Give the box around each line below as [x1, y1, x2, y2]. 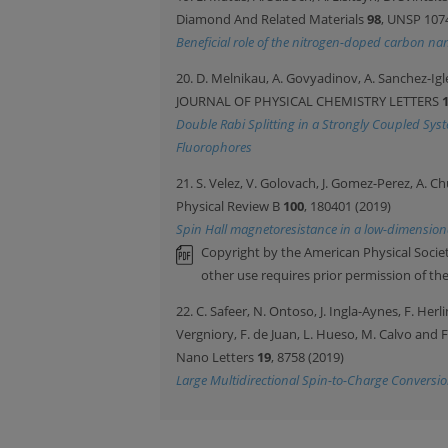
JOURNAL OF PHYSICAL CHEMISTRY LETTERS [176, 91, 442, 110]
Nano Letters [176, 347, 257, 366]
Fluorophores [176, 137, 252, 156]
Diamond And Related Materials [176, 10, 367, 29]
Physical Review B [176, 196, 283, 215]
